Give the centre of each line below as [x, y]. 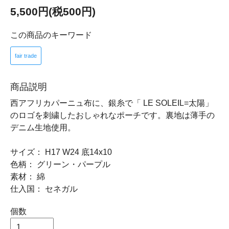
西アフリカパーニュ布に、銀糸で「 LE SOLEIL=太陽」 [112, 103]
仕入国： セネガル [44, 189]
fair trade [26, 55]
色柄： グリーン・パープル [60, 164]
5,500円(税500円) [53, 11]
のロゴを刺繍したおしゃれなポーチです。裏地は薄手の [112, 115]
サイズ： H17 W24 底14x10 [61, 152]
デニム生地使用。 [43, 127]
